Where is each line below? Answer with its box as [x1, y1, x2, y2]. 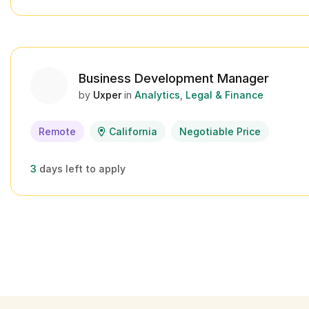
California [109, 126, 157, 137]
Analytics [134, 89, 180, 101]
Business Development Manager [79, 71, 269, 86]
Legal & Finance [186, 89, 263, 101]
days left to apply [39, 163, 126, 175]
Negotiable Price [179, 126, 261, 137]
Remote [39, 126, 76, 137]
